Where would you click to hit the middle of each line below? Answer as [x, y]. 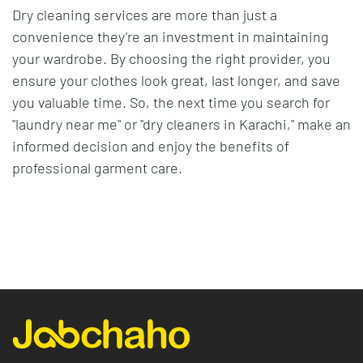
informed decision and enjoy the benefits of [151, 145]
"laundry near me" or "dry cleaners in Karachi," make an [181, 124]
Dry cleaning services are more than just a [145, 14]
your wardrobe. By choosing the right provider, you [171, 58]
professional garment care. [97, 167]
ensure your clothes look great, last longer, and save [176, 80]
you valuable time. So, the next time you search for [171, 102]
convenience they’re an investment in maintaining [171, 36]
